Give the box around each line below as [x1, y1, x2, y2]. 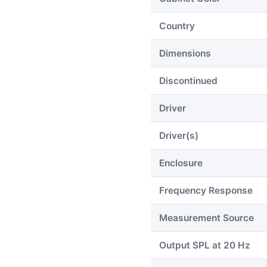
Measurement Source [159, 212, 254, 223]
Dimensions [159, 47, 211, 59]
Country [159, 20, 195, 32]
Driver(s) [159, 129, 198, 141]
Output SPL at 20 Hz [159, 239, 250, 251]
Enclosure [159, 157, 203, 169]
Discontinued [159, 74, 218, 86]
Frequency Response [159, 184, 253, 196]
